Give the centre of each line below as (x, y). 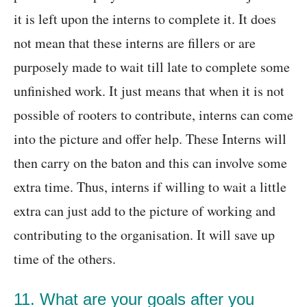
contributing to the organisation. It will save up (144, 235)
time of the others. (65, 259)
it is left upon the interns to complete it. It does (145, 19)
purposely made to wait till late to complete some (152, 67)
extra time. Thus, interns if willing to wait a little (150, 187)
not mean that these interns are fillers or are (135, 43)
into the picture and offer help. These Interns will (150, 139)
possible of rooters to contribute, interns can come (153, 115)
